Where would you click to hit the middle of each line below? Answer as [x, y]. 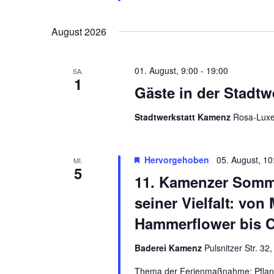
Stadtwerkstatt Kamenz [183, 117]
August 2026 [79, 32]
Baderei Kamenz [169, 248]
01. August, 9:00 [166, 71]
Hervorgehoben [176, 160]
